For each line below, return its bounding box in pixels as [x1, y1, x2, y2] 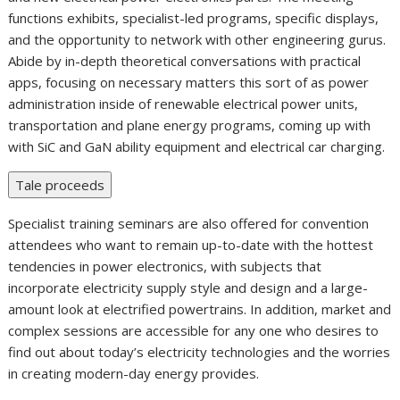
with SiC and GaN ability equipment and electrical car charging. [8, 137, 386, 156]
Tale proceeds [15, 176, 105, 195]
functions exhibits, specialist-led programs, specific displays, [8, 9, 379, 28]
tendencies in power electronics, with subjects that [8, 257, 322, 276]
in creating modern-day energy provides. [8, 364, 260, 383]
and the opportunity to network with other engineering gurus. [8, 30, 387, 49]
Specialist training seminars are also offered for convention [8, 214, 370, 233]
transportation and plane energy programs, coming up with [8, 116, 371, 135]
